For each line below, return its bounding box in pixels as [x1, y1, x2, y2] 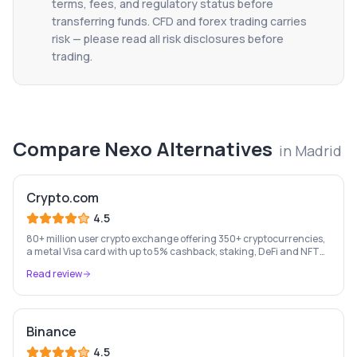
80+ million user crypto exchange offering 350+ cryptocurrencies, [26, 232, 325, 245]
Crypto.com [26, 189, 99, 206]
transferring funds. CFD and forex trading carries [52, 14, 307, 29]
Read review [26, 267, 82, 280]
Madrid [295, 141, 342, 160]
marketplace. [26, 257, 88, 271]
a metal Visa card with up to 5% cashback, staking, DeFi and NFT [26, 245, 320, 258]
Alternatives [152, 135, 273, 162]
